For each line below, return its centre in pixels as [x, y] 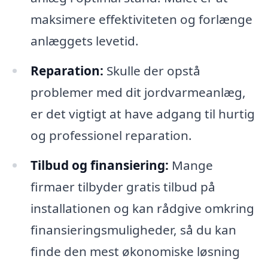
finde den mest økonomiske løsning [135, 252]
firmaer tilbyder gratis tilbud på [123, 187]
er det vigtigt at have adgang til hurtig [142, 114]
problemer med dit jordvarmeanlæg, [138, 92]
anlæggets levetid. [84, 41]
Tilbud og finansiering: [99, 165]
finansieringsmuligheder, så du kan [133, 230]
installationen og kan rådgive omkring [142, 208]
